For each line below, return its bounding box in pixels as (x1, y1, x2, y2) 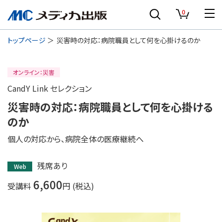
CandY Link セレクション (7, 82, 92, 94)
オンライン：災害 (13, 68, 55, 76)
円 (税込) (62, 180, 94, 192)
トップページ (7, 35, 46, 45)
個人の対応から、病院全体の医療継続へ (7, 133, 144, 145)
